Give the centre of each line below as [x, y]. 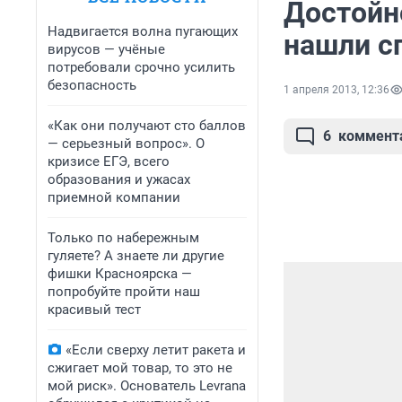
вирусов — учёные [106, 49]
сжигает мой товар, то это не [140, 368]
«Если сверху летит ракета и [156, 350]
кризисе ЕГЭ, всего [109, 162]
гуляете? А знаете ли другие [136, 256]
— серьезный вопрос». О [126, 144]
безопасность [92, 85]
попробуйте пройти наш [124, 292]
